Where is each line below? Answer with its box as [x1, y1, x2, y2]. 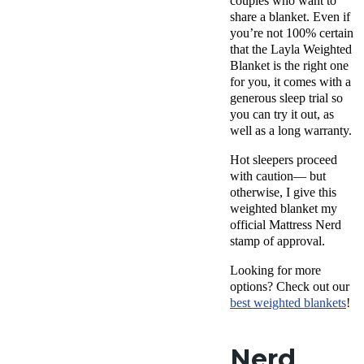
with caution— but [230, 169, 326, 184]
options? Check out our [230, 279, 349, 294]
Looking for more [230, 263, 321, 278]
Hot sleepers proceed [230, 153, 337, 167]
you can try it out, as [230, 107, 334, 122]
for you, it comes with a [230, 75, 351, 89]
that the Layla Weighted [230, 42, 352, 57]
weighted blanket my [230, 201, 337, 216]
